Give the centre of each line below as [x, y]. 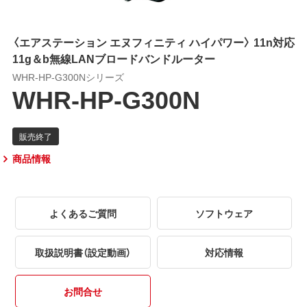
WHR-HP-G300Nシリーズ [68, 76]
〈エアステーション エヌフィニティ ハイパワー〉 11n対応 [153, 41]
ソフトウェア [224, 213]
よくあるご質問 [83, 213]
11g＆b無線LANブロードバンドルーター [113, 58]
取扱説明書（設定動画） [83, 252]
